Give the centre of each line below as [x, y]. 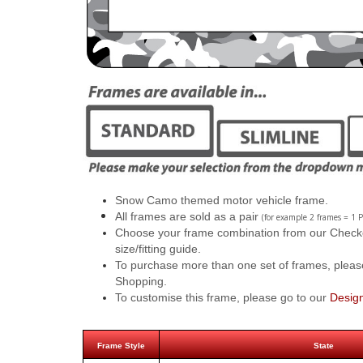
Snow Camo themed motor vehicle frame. [222, 201]
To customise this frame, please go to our [222, 298]
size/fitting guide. [158, 249]
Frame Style [121, 346]
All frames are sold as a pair [188, 217]
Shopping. [141, 282]
